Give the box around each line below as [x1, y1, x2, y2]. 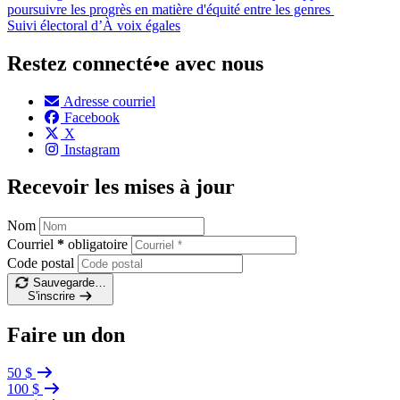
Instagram [64, 141, 120, 157]
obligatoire [68, 237, 128, 253]
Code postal [7, 255, 74, 271]
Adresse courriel [63, 93, 155, 109]
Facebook [64, 109, 120, 125]
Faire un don [7, 323, 125, 347]
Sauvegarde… [32, 276, 106, 290]
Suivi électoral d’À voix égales [7, 17, 180, 33]
